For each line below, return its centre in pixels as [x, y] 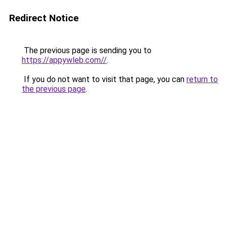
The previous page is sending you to [87, 50]
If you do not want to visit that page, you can [104, 79]
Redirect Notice [44, 18]
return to [202, 79]
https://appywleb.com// [64, 60]
